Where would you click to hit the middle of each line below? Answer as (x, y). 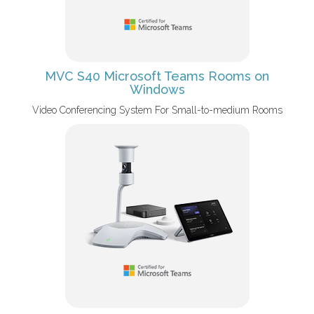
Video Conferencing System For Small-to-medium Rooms (157, 110)
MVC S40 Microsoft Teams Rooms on (157, 76)
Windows (157, 89)
